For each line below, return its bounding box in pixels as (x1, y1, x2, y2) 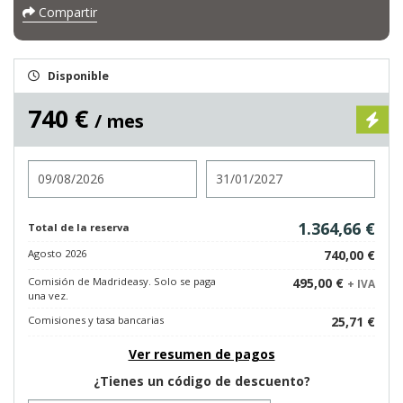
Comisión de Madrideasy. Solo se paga (28, 274, 216, 288)
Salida (205, 159, 244, 176)
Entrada (27, 159, 78, 176)
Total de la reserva (28, 220, 130, 234)
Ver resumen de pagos (128, 345, 275, 363)
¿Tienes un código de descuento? (93, 372, 310, 390)
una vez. (28, 289, 68, 302)
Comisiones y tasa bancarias (28, 313, 164, 327)
